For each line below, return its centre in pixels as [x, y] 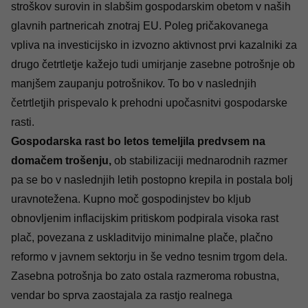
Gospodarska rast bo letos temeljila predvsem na [138, 141]
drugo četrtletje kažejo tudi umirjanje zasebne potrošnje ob [153, 64]
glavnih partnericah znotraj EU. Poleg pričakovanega [140, 26]
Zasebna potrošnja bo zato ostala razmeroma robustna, [145, 276]
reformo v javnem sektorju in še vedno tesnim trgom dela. [149, 257]
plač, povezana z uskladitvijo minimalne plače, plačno [142, 238]
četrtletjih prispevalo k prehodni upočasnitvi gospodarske [149, 103]
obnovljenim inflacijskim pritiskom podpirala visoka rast [145, 218]
